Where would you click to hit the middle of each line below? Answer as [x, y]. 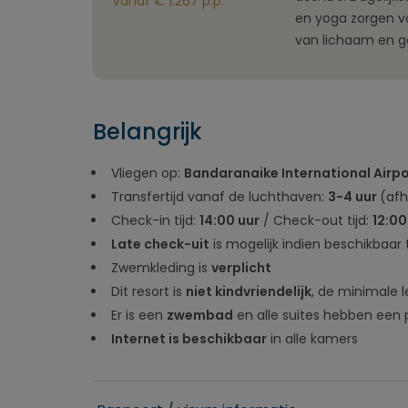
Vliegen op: [148, 173]
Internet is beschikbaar [189, 339]
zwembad [200, 315]
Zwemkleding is [161, 268]
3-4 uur [354, 197]
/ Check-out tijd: [316, 220]
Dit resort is [148, 291]
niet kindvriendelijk [249, 291]
